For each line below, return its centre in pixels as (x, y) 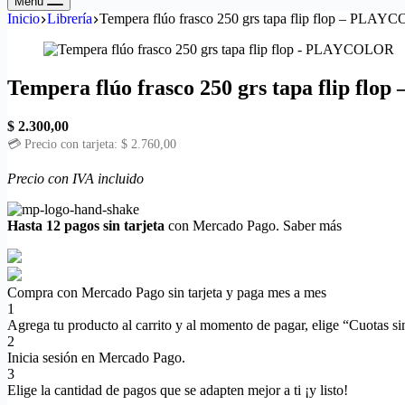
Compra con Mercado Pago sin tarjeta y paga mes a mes (167, 292)
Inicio (24, 19)
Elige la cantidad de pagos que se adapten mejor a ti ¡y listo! (178, 390)
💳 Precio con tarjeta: (64, 144)
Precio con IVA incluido (75, 178)
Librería (70, 19)
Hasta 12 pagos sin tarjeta (86, 225)
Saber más (312, 225)
